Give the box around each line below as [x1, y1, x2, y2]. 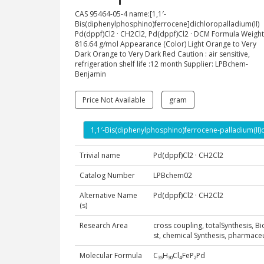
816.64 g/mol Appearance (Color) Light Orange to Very [75, 39, 256, 49]
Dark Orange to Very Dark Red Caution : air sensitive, [75, 49, 250, 59]
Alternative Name [80, 190, 137, 200]
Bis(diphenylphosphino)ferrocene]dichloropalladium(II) [75, 19, 259, 29]
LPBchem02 [153, 170, 192, 180]
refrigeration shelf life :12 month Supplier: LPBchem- [75, 59, 248, 69]
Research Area [80, 220, 128, 230]
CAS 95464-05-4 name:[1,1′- [75, 9, 166, 19]
